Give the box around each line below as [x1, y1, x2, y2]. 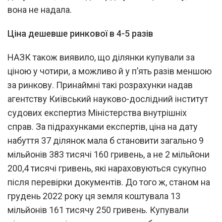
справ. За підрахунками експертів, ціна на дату [7, 121, 198, 132]
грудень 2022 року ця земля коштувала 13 [7, 190, 180, 201]
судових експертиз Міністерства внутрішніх [7, 107, 187, 118]
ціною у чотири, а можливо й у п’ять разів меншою [7, 65, 212, 76]
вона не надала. [7, 4, 72, 15]
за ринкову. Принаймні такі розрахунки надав [7, 79, 193, 90]
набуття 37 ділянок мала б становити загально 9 [7, 135, 204, 146]
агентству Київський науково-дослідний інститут [7, 93, 208, 104]
